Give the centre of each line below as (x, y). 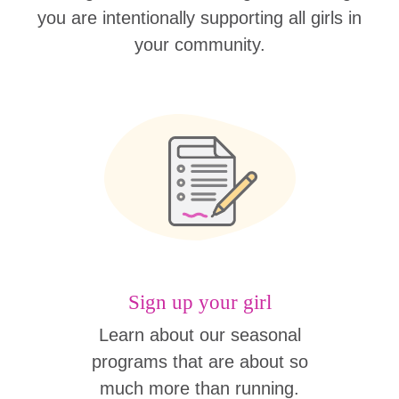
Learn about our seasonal (199, 335)
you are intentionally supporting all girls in (199, 18)
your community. (199, 45)
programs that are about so (199, 362)
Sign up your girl (199, 302)
